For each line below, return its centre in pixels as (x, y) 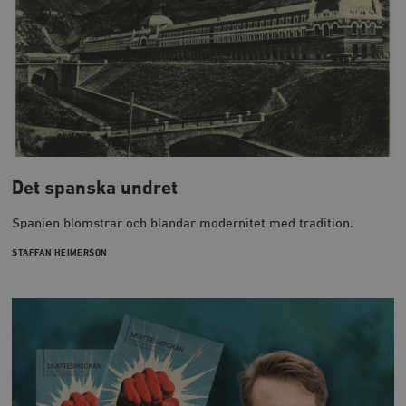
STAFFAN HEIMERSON (60, 253)
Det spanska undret (95, 188)
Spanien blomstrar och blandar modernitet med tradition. (183, 224)
